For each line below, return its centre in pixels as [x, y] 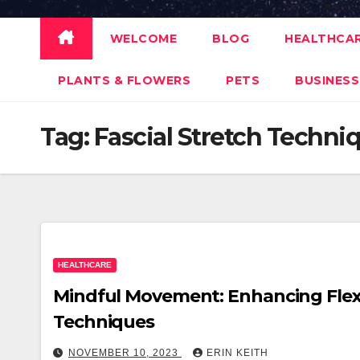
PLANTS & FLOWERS [124, 80]
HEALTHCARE [85, 265]
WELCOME [143, 39]
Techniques [104, 322]
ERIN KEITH [237, 353]
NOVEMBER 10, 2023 [125, 353]
